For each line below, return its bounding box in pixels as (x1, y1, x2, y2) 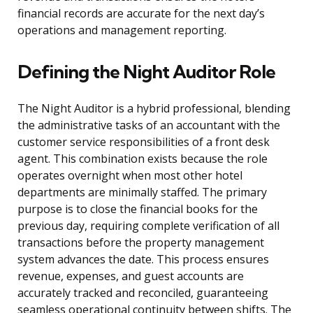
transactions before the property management (17, 235, 264, 251)
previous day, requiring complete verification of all (17, 218, 279, 234)
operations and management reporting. (17, 22, 226, 38)
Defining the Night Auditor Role (17, 60, 275, 84)
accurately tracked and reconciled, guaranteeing (17, 285, 268, 301)
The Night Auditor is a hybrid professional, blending (17, 101, 291, 117)
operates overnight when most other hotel (17, 168, 242, 184)
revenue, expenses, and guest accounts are (17, 268, 244, 284)
